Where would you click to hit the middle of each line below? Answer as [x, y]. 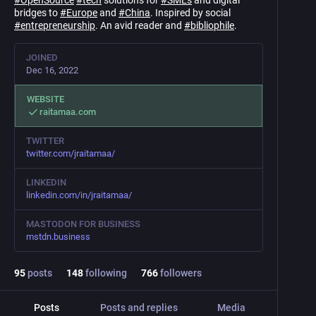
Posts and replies [139, 308]
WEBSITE [45, 99]
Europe [82, 13]
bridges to [37, 13]
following [105, 273]
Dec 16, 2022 [52, 70]
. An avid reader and [140, 25]
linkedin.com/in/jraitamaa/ [79, 195]
